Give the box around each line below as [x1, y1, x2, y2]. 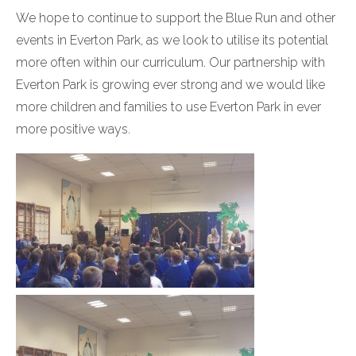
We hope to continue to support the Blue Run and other [16, 10, 335, 26]
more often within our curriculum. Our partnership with [16, 55, 325, 71]
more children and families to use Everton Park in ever [16, 99, 321, 115]
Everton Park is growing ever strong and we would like [16, 77, 325, 93]
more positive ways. [16, 122, 130, 137]
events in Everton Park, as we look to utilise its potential [16, 33, 328, 48]
